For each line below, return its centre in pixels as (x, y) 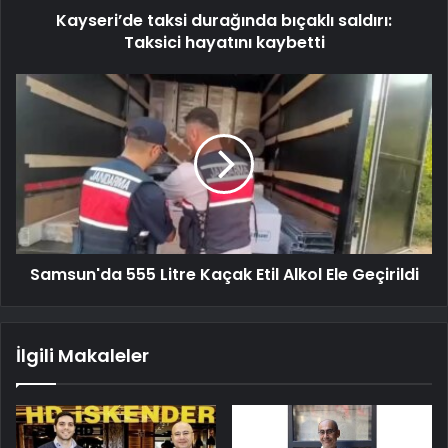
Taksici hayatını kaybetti (224, 43)
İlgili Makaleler (82, 356)
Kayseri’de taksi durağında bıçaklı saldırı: (224, 21)
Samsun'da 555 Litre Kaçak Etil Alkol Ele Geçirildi (224, 275)
